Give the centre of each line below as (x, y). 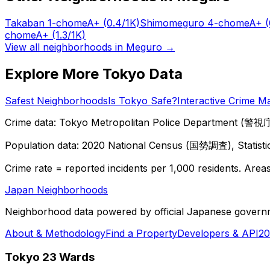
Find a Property (141, 233)
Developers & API (218, 233)
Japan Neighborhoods (56, 190)
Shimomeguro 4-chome (194, 23)
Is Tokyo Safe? (143, 100)
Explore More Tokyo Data (94, 74)
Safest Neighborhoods (56, 100)
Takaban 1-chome (46, 23)
